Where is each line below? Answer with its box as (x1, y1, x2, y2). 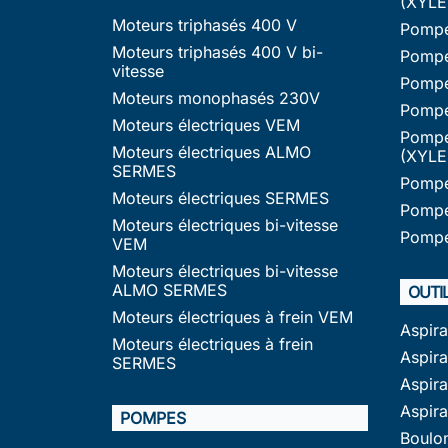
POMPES (120, 407, 186, 428)
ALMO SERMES (112, 279, 227, 300)
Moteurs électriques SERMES (112, 187, 329, 208)
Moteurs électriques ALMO (112, 141, 311, 162)
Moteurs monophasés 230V (112, 87, 320, 108)
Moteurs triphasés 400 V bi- (112, 41, 323, 62)
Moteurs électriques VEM (112, 114, 300, 135)
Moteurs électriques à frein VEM (112, 306, 353, 327)
